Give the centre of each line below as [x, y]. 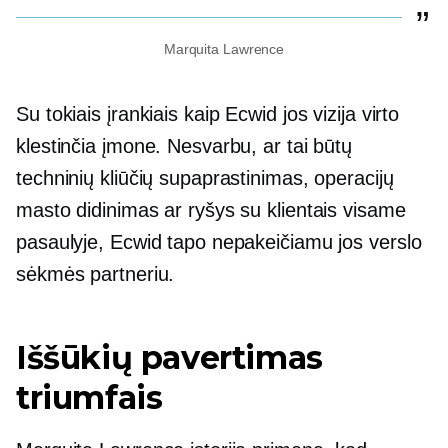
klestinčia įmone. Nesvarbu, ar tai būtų [184, 145]
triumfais [89, 397]
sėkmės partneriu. [95, 273]
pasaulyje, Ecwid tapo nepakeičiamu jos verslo [219, 241]
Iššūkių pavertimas [169, 357]
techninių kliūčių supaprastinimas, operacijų [205, 177]
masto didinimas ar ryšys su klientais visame [211, 209]
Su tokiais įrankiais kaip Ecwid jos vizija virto [208, 113]
